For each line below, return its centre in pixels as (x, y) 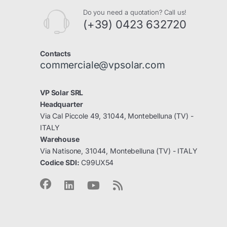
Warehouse (60, 139)
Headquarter (62, 104)
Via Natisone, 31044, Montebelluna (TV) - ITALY (119, 151)
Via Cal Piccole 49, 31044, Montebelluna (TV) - (117, 116)
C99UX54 (97, 163)
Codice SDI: (60, 163)
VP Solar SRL (62, 93)
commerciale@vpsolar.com (103, 65)
